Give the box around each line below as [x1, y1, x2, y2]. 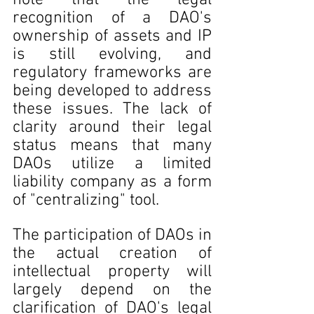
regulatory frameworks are [13, 63, 212, 83]
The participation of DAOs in [13, 226, 212, 245]
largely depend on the [13, 280, 212, 300]
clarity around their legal [13, 118, 212, 137]
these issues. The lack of [13, 100, 212, 119]
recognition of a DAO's [13, 8, 212, 28]
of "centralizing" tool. [13, 191, 163, 210]
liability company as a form [13, 172, 212, 192]
